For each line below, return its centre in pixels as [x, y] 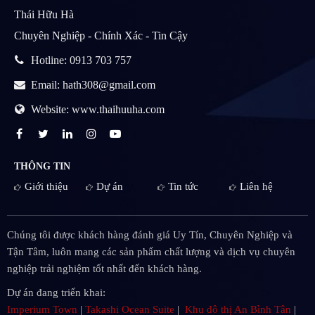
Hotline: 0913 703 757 [80, 60]
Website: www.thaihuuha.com [96, 110]
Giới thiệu [46, 187]
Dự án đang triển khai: [59, 293]
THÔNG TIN [42, 167]
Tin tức [183, 187]
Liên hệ [256, 187]
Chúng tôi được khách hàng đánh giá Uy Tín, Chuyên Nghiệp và [150, 235]
